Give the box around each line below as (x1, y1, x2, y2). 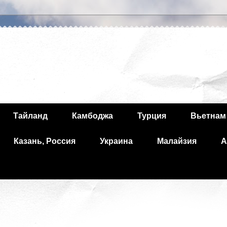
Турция (137, 111, 166, 120)
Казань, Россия (14, 137, 75, 145)
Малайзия (157, 137, 197, 145)
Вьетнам (191, 111, 226, 120)
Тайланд (13, 111, 48, 120)
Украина (100, 137, 133, 145)
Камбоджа (72, 111, 113, 120)
